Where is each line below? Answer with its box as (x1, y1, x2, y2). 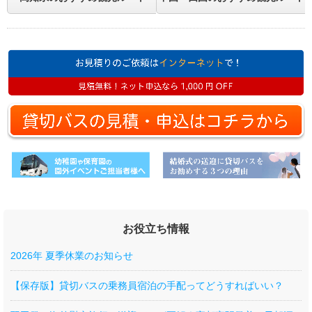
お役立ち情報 (123, 222, 189, 235)
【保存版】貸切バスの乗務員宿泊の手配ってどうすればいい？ (10, 279, 283, 291)
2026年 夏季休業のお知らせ (10, 249, 133, 261)
